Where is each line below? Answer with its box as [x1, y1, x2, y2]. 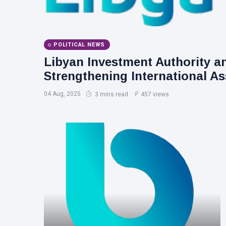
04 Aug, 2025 [44, 90, 81, 97]
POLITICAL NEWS [53, 41, 105, 48]
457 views [141, 91, 169, 98]
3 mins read [93, 91, 128, 98]
